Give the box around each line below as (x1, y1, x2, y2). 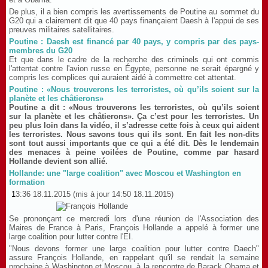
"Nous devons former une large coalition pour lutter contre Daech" (9, 244, 259, 253)
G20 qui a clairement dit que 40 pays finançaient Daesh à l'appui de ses (9, 16, 259, 25)
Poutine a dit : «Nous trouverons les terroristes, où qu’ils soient (9, 103, 259, 112)
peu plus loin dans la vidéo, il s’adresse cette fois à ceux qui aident (9, 121, 259, 130)
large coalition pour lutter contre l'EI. (9, 232, 133, 241)
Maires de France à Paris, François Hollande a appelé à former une (9, 223, 259, 232)
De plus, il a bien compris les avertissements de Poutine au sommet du (9, 7, 259, 16)
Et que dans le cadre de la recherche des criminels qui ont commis (9, 55, 259, 64)
